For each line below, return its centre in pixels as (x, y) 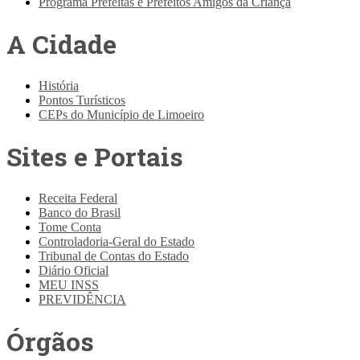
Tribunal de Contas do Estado (114, 256)
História (59, 85)
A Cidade (61, 44)
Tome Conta (70, 227)
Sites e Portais (95, 157)
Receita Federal (78, 198)
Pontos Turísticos (82, 100)
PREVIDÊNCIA (82, 299)
